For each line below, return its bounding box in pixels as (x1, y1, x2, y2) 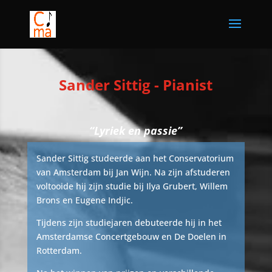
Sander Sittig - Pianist (59, 75, 213, 95)
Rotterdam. (36, 245, 82, 256)
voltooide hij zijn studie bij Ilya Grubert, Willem (36, 180, 228, 192)
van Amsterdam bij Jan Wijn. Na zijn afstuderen (36, 166, 230, 178)
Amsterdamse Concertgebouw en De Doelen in (36, 231, 226, 242)
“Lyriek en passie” (89, 123, 183, 138)
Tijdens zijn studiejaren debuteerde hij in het (36, 217, 222, 228)
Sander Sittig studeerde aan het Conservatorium (36, 152, 234, 164)
